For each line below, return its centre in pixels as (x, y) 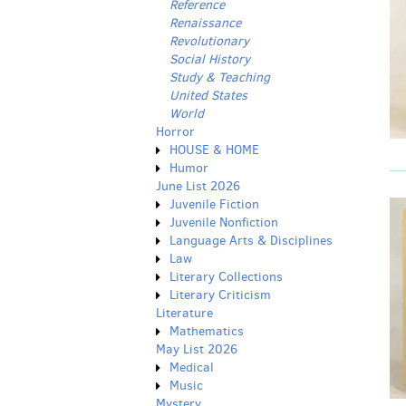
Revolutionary (209, 41)
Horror (175, 132)
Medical (192, 367)
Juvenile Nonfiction (224, 222)
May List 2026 (197, 349)
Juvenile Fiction (214, 204)
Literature (184, 313)
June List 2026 (198, 186)
